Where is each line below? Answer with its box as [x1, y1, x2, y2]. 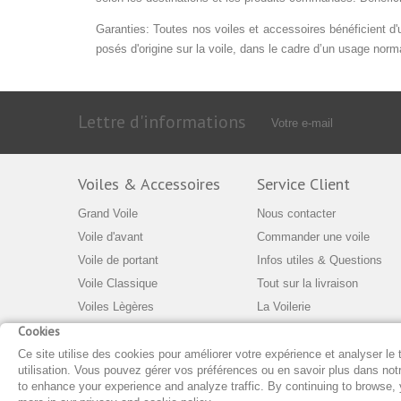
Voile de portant [78, 253, 158, 267]
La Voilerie [257, 300, 311, 313]
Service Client [257, 174, 350, 194]
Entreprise [257, 323, 310, 337]
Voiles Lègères [78, 300, 154, 313]
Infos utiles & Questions [257, 253, 382, 267]
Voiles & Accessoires [78, 174, 220, 194]
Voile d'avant [78, 230, 143, 243]
